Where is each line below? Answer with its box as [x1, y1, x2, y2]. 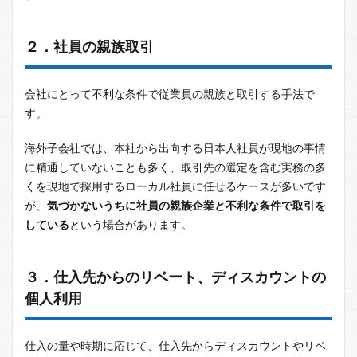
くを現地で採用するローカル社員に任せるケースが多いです [25, 179, 326, 194]
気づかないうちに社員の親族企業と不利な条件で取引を [47, 198, 326, 213]
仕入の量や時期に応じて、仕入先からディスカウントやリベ [25, 339, 326, 353]
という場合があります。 [69, 218, 192, 232]
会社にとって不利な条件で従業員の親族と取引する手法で [25, 87, 315, 101]
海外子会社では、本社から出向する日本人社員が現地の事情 [25, 141, 326, 155]
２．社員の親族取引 [25, 37, 154, 56]
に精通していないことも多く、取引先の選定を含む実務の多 [25, 160, 326, 175]
